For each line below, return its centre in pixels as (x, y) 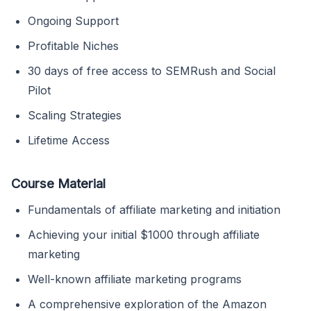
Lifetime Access (69, 141)
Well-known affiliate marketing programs (135, 279)
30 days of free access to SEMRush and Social (152, 71)
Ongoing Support (73, 21)
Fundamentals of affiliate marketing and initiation (154, 210)
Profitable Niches (73, 46)
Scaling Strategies (75, 116)
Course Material (58, 184)
